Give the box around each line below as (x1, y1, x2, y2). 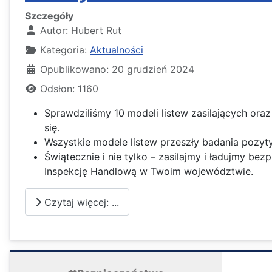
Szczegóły (25, 10, 73, 22)
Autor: (37, 24, 71, 37)
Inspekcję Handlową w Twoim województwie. (44, 165, 253, 178)
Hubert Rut (71, 24, 121, 37)
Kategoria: (37, 44, 90, 56)
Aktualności (90, 44, 143, 56)
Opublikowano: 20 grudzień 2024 (40, 63, 194, 76)
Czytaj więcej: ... (41, 195, 119, 208)
